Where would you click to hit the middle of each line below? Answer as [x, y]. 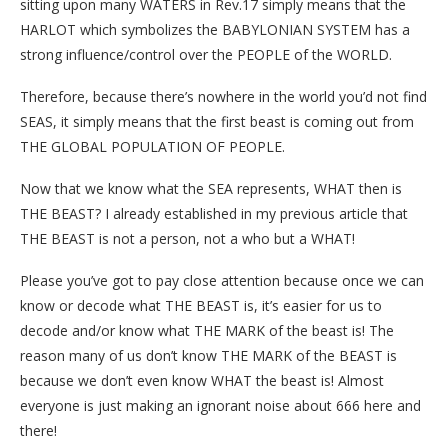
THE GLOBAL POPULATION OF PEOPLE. [152, 147]
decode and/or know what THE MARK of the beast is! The [207, 331]
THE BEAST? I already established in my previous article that [214, 214]
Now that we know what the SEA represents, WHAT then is [211, 189]
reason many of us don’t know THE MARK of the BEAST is [208, 356]
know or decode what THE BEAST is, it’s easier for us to [201, 306]
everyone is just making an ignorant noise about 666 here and [220, 406]
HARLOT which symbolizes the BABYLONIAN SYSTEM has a [215, 30]
